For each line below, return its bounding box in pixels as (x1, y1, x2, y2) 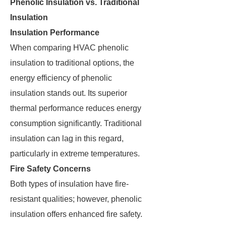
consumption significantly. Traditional (10, 119, 142, 128)
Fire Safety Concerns (10, 164, 91, 173)
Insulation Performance (10, 28, 99, 37)
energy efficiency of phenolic (10, 74, 112, 82)
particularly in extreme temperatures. (10, 149, 140, 158)
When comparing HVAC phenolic (10, 43, 129, 52)
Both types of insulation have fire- (10, 180, 129, 188)
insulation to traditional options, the (10, 59, 134, 67)
